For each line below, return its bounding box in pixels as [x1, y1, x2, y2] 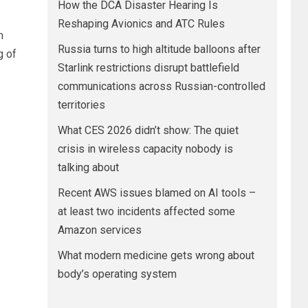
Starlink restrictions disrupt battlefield [57, 61, 239, 74]
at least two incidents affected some [57, 205, 235, 218]
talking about [57, 161, 119, 174]
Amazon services [57, 223, 142, 236]
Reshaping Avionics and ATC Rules [57, 17, 225, 30]
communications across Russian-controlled [57, 80, 265, 93]
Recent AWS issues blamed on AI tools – [57, 186, 256, 199]
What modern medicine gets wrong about [57, 249, 254, 262]
